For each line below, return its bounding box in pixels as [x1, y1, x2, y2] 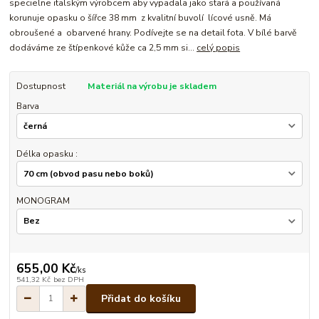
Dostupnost [16, 80, 66, 92]
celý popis [197, 41, 241, 53]
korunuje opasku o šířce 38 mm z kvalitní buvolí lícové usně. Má [9, 11, 272, 23]
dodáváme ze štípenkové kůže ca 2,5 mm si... [9, 41, 197, 53]
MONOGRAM [16, 195, 70, 207]
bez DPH [53, 274, 84, 286]
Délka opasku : [16, 147, 78, 159]
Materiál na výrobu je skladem [87, 80, 216, 92]
